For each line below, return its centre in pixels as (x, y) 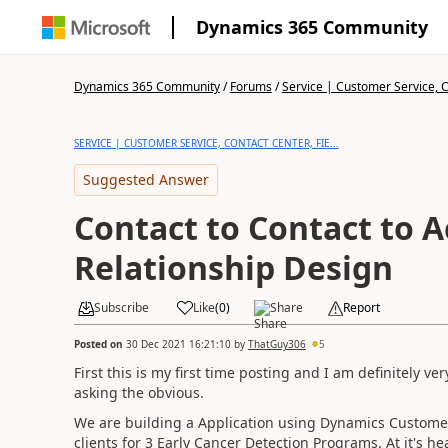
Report (361, 307)
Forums (250, 86)
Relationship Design (233, 267)
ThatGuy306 (276, 343)
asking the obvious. (140, 392)
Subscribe (121, 307)
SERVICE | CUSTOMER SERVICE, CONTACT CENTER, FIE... (206, 143)
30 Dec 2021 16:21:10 (178, 343)
